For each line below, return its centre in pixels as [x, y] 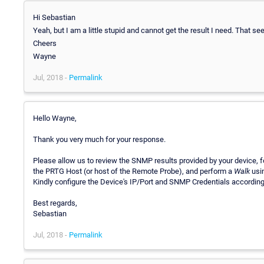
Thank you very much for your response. [99, 139]
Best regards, [55, 203]
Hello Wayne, [55, 118]
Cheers [45, 43]
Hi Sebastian [54, 17]
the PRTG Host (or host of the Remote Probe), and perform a [133, 171]
